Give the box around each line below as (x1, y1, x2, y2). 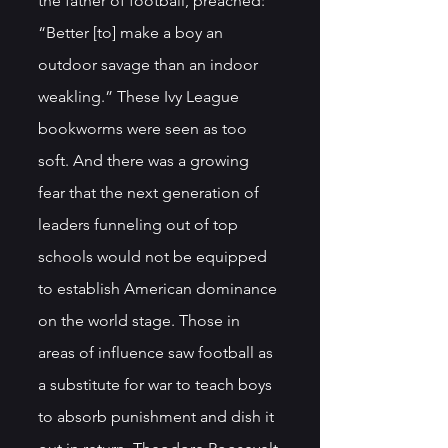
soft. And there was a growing (38, 150, 253, 170)
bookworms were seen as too (38, 118, 251, 138)
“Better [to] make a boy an (38, 22, 227, 42)
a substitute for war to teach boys (38, 374, 276, 394)
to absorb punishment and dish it (38, 406, 278, 426)
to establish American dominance (38, 278, 281, 298)
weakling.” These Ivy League (38, 86, 243, 106)
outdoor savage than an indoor (38, 54, 262, 74)
